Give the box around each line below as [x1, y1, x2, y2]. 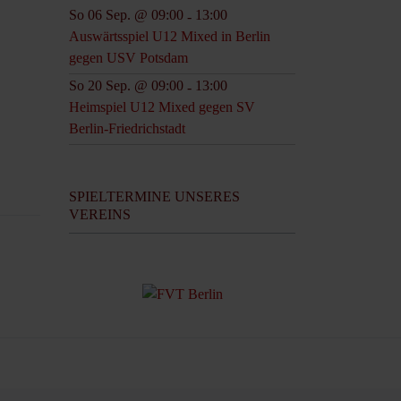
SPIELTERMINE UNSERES [69, 188, 240, 204]
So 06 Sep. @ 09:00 [69, 6, 183, 22]
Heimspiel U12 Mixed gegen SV [69, 98, 255, 115]
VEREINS [69, 206, 131, 222]
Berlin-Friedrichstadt [69, 120, 185, 136]
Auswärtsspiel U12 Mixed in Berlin [69, 28, 270, 44]
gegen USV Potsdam [69, 49, 188, 65]
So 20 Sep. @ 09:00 [69, 77, 183, 93]
